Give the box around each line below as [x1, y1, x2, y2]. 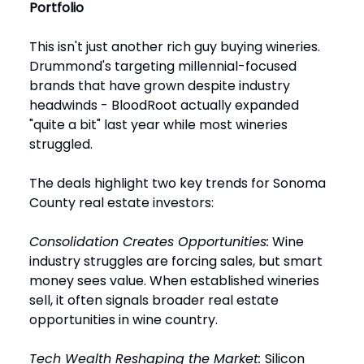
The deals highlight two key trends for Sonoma [29, 174, 326, 193]
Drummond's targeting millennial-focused [29, 57, 297, 76]
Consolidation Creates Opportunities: [29, 232, 269, 252]
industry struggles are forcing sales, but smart [29, 252, 323, 271]
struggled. [29, 135, 93, 154]
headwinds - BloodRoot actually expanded [29, 96, 299, 115]
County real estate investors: [29, 193, 214, 213]
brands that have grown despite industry [29, 76, 290, 96]
